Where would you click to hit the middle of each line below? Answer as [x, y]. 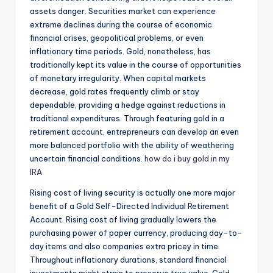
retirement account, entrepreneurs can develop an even [134, 132]
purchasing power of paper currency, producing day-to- [136, 233]
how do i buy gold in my [187, 159]
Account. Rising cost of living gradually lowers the [123, 220]
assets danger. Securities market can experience [123, 11]
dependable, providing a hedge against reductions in [128, 105]
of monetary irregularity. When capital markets [118, 78]
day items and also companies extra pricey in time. [125, 246]
